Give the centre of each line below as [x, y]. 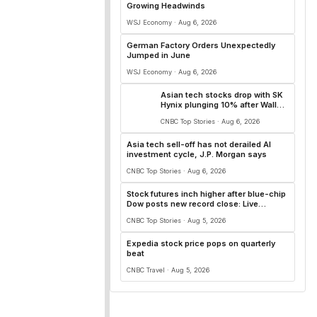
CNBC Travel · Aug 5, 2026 [168, 270]
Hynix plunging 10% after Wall [219, 105]
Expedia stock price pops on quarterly [201, 243]
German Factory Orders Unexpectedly [201, 45]
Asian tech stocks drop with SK [222, 95]
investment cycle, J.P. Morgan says [197, 154]
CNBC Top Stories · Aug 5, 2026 [176, 220]
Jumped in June [158, 55]
